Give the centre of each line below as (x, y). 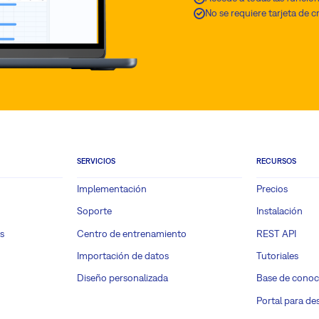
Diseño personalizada (122, 278)
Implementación (112, 189)
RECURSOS (276, 161)
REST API (276, 233)
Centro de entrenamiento (132, 233)
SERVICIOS (96, 161)
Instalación (279, 211)
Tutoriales (277, 255)
